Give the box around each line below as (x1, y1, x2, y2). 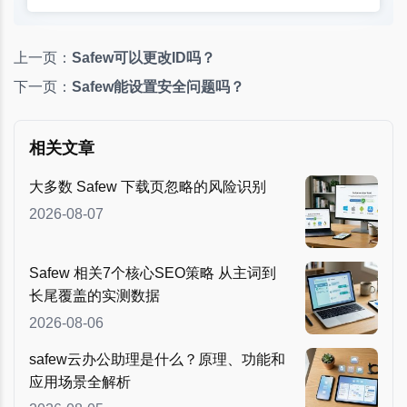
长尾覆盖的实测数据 (29, 288, 160, 304)
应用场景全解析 (29, 374, 131, 391)
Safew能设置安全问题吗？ (72, 79, 244, 95)
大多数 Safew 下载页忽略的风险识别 (29, 179, 266, 195)
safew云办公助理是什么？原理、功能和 (29, 352, 285, 368)
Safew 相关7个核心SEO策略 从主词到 (29, 265, 276, 282)
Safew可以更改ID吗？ (72, 50, 215, 66)
